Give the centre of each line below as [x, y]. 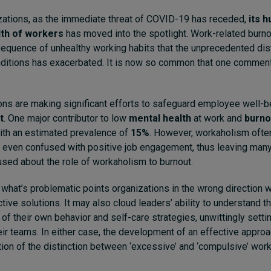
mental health [160, 118]
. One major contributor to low [66, 118]
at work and [218, 118]
